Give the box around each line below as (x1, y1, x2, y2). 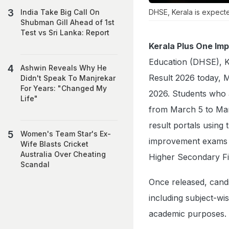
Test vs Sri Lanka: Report (20, 28, 109, 37)
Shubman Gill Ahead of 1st (20, 18, 114, 27)
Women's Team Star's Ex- (20, 129, 111, 138)
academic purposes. (149, 208, 226, 219)
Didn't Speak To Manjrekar (20, 74, 116, 82)
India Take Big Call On (20, 8, 100, 16)
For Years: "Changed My (20, 84, 107, 93)
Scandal (20, 160, 50, 169)
